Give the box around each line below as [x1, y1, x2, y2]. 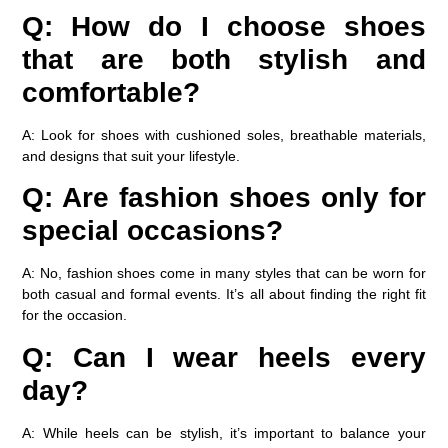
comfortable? [22, 77, 201, 109]
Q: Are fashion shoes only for [22, 182, 426, 214]
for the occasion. [22, 307, 128, 324]
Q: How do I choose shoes [22, 11, 426, 43]
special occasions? [22, 215, 284, 247]
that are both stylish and [22, 44, 426, 76]
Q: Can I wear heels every [22, 341, 426, 373]
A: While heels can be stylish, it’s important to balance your [22, 424, 426, 441]
